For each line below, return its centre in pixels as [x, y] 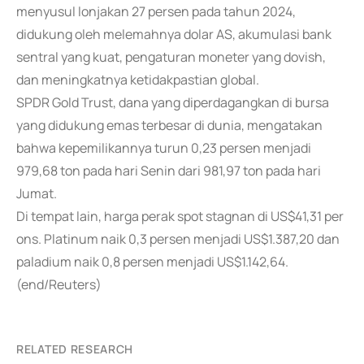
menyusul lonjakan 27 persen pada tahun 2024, [156, 11]
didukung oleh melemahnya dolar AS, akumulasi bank [174, 34]
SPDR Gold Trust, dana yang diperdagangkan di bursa [173, 102]
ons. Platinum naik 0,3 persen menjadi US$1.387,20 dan [178, 239]
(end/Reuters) [59, 284]
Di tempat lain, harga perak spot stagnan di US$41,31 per [180, 216]
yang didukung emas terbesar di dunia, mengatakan [169, 125]
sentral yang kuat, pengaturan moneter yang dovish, [171, 57]
